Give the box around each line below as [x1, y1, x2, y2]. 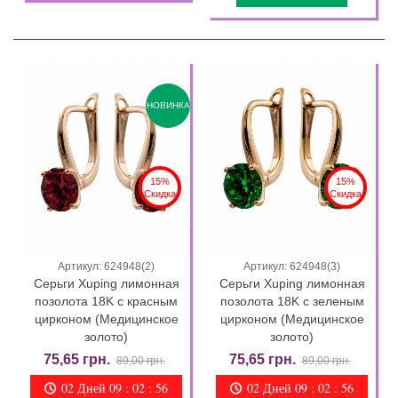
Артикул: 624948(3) [243, 259, 340, 273]
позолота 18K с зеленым [219, 293, 364, 308]
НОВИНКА [146, 100, 190, 111]
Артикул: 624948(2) [58, 259, 155, 273]
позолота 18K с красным [35, 293, 178, 308]
